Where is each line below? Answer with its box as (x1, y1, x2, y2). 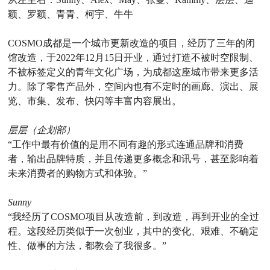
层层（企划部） (8, 125, 76, 136)
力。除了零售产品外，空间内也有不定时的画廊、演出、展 (8, 81, 259, 92)
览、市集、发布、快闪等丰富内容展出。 (8, 96, 182, 107)
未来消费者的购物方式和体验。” (8, 168, 148, 179)
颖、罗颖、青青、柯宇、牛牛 (8, 9, 134, 20)
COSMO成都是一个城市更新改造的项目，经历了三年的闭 (8, 38, 256, 49)
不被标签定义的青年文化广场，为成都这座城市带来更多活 (8, 67, 259, 78)
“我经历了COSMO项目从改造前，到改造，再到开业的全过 (8, 212, 260, 222)
